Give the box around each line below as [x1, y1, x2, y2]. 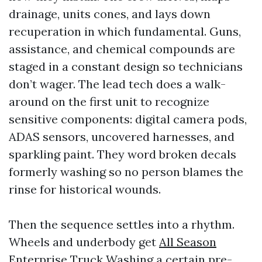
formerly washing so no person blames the [9, 164, 243, 179]
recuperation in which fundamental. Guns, [9, 23, 241, 39]
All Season [159, 234, 216, 249]
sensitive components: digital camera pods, [9, 111, 247, 126]
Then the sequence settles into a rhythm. [9, 216, 235, 232]
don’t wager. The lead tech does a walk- [9, 76, 226, 91]
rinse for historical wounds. [9, 181, 161, 196]
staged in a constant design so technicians [9, 58, 243, 74]
